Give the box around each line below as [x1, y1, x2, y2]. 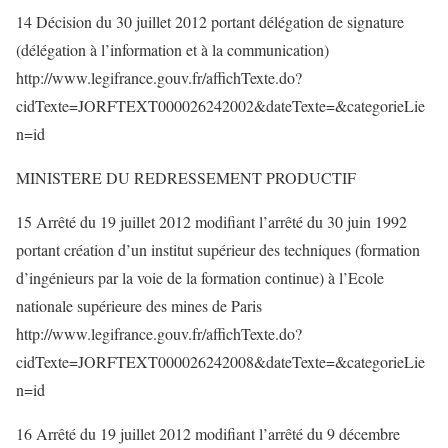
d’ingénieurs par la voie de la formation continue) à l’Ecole [16, 267, 384, 288]
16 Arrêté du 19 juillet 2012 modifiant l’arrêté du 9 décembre [16, 423, 400, 444]
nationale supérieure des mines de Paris [16, 295, 262, 316]
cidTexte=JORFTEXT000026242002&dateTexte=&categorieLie [16, 95, 425, 116]
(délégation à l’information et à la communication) [16, 39, 329, 60]
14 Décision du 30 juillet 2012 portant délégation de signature [16, 11, 404, 32]
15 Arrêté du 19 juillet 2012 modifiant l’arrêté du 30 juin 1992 [16, 211, 407, 232]
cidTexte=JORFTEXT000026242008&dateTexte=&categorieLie [16, 351, 425, 372]
